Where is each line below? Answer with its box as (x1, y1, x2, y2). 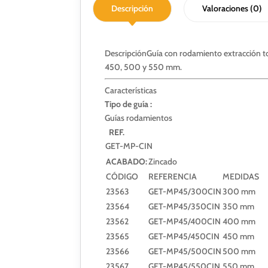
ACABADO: (106, 156, 148, 167)
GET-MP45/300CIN (148, 185, 222, 197)
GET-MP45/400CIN (148, 215, 221, 227)
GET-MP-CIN (105, 140, 153, 151)
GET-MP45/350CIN (148, 200, 221, 212)
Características (105, 84, 157, 96)
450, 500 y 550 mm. (105, 61, 182, 72)
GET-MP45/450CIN (148, 230, 220, 242)
